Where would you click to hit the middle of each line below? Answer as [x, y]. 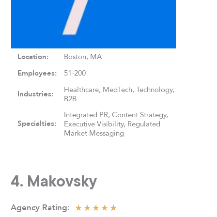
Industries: [36, 94]
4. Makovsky [54, 181]
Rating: [55, 208]
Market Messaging [94, 133]
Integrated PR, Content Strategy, [116, 114]
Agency [25, 208]
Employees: [37, 73]
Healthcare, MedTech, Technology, [119, 89]
